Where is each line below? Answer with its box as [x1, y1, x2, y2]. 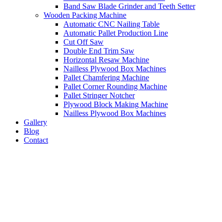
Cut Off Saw [63, 37, 104, 46]
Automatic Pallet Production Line [63, 28, 168, 37]
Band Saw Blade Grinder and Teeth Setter [63, 1, 195, 10]
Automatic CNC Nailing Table [63, 19, 160, 28]
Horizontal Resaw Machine [63, 55, 149, 64]
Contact [24, 135, 48, 144]
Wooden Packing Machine [44, 10, 126, 19]
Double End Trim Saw [63, 46, 134, 55]
